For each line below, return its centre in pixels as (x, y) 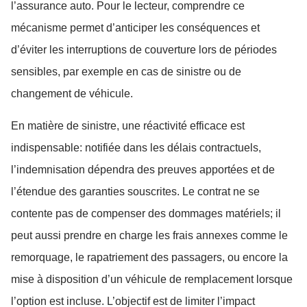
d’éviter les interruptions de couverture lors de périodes (144, 50)
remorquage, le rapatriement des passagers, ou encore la (149, 257)
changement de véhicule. (72, 94)
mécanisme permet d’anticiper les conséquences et (135, 28)
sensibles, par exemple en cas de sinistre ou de (126, 72)
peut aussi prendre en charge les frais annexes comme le (149, 235)
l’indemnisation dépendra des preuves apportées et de (143, 169)
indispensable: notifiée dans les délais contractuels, (136, 147)
